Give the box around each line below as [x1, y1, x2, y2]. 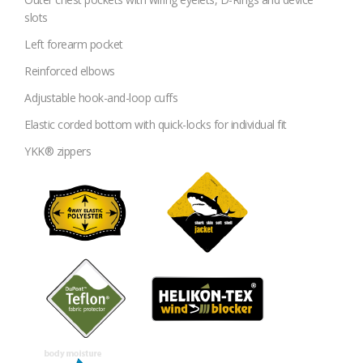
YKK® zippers [24, 143, 91, 160]
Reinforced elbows [24, 63, 115, 79]
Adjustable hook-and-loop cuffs [24, 90, 177, 106]
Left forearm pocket [24, 36, 123, 53]
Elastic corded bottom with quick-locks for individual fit [24, 117, 287, 133]
